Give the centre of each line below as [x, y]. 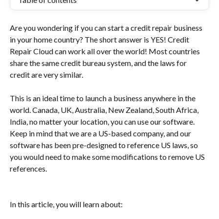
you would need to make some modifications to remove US [108, 157]
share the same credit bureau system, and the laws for [99, 63]
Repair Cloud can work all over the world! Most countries [106, 51]
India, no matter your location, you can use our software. [103, 122]
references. [28, 169]
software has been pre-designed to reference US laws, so [105, 145]
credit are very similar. [46, 75]
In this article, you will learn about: [66, 204]
